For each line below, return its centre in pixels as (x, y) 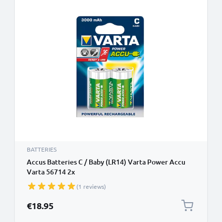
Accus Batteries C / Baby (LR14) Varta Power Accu (106, 162)
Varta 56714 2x (51, 172)
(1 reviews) (91, 186)
